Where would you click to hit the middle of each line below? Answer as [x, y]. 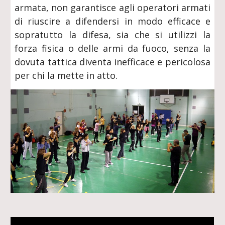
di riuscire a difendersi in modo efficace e [113, 21]
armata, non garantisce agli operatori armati [113, 8]
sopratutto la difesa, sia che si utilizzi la [113, 35]
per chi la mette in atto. [66, 75]
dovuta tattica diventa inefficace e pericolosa [113, 62]
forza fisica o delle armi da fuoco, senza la [113, 48]
